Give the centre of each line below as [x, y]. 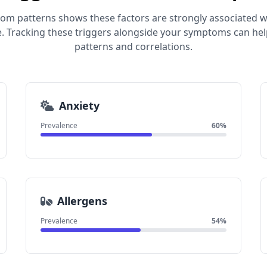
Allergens [82, 201]
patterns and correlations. [133, 46]
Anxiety [79, 105]
